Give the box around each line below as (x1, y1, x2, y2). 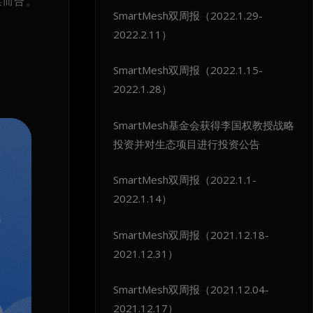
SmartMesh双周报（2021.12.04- (112, 282, 269, 297)
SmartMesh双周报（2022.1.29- (112, 8, 263, 22)
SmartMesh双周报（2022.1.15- (112, 63, 263, 78)
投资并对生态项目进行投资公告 (112, 136, 260, 151)
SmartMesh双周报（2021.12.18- (112, 227, 269, 242)
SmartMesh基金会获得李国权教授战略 (112, 117, 294, 132)
